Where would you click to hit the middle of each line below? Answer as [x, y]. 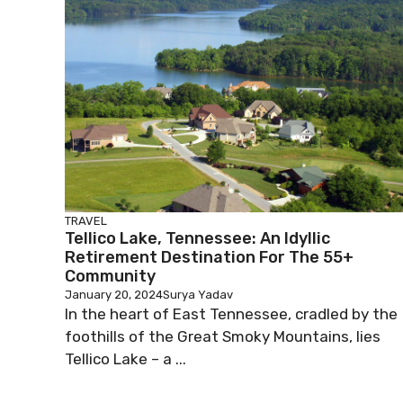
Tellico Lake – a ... [125, 359]
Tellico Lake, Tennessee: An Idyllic [197, 238]
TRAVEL [86, 221]
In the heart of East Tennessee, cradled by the [231, 314]
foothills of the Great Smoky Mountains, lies [223, 336]
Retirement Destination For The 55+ [209, 257]
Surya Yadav [198, 295]
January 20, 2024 [114, 295]
